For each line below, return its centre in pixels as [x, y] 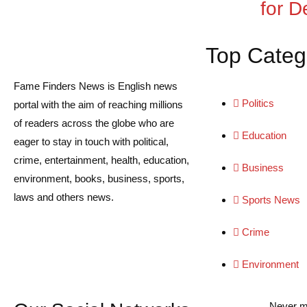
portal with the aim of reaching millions [98, 105]
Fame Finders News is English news [96, 86]
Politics [258, 103]
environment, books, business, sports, [99, 179]
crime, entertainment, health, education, [101, 160]
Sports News [271, 200]
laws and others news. [64, 197]
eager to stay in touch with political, [91, 142]
